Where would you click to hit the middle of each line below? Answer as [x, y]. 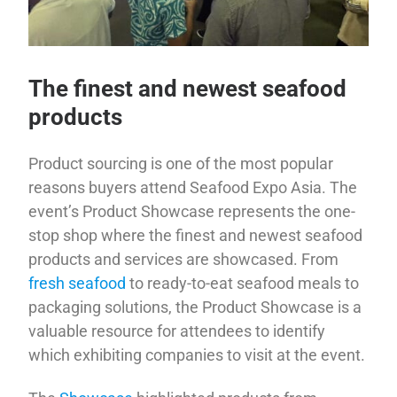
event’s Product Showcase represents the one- [192, 211]
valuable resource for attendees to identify [177, 331]
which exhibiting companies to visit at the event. [197, 354]
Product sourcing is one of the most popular [181, 163]
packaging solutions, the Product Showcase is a [195, 307]
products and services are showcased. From [184, 259]
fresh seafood [79, 283]
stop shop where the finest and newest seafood [196, 235]
